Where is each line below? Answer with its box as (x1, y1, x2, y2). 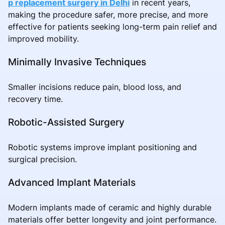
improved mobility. (8, 33, 79, 44)
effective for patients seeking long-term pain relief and (8, 21, 217, 32)
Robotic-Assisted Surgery (8, 116, 125, 128)
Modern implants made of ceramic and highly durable (8, 202, 211, 212)
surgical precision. (8, 154, 77, 164)
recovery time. (8, 93, 63, 104)
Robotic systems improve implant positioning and (8, 142, 197, 152)
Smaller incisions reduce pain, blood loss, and (8, 81, 181, 92)
